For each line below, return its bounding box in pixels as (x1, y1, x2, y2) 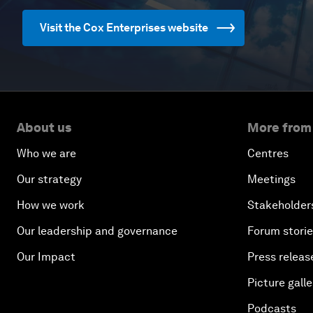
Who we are (17, 147, 76, 160)
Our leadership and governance (17, 224, 177, 238)
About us (17, 120, 71, 135)
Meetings (247, 173, 296, 186)
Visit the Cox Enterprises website (40, 21, 208, 34)
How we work (17, 198, 85, 212)
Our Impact (17, 250, 75, 263)
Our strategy (17, 173, 82, 186)
